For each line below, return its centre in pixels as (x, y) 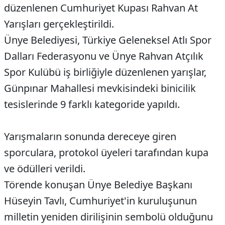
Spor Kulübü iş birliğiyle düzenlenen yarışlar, (105, 72)
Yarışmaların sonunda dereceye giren (90, 137)
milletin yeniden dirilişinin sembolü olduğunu (108, 217)
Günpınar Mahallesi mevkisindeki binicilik (100, 88)
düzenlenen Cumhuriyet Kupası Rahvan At (101, 8)
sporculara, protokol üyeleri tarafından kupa (106, 153)
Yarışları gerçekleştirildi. (59, 24)
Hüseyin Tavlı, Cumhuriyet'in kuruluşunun (100, 201)
